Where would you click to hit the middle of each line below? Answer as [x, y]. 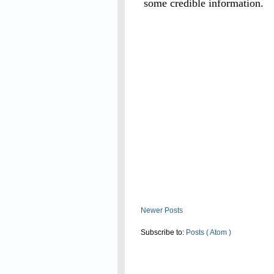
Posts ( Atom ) [209, 232]
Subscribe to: [163, 232]
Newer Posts [162, 210]
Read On [173, 24]
